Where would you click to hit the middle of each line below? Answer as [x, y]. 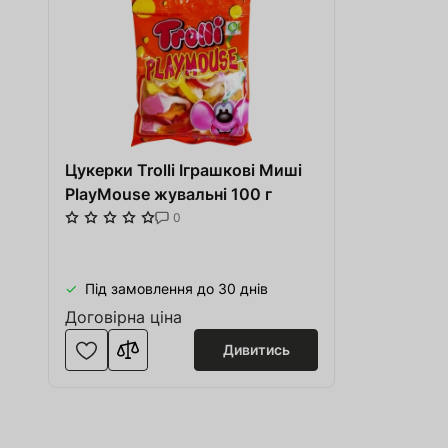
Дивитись [256, 349]
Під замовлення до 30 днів [174, 288]
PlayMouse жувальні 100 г [168, 194]
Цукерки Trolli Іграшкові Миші [183, 170]
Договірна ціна [123, 317]
